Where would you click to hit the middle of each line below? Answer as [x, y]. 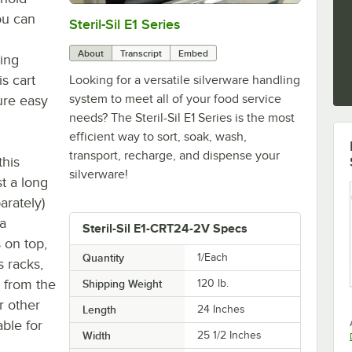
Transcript [141, 53]
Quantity [103, 257]
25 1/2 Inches [230, 335]
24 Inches [222, 309]
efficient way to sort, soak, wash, [158, 136]
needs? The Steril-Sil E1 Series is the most [181, 117]
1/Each [213, 257]
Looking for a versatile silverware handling [184, 80]
